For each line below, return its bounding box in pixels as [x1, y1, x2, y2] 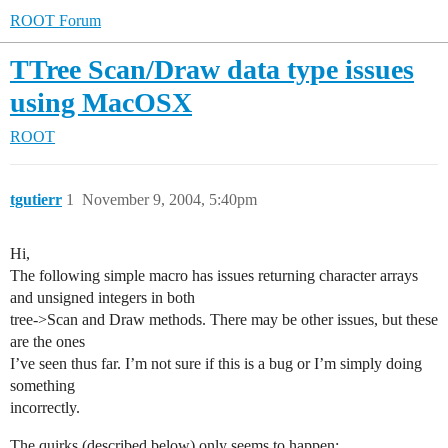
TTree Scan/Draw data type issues [10, 54, 414, 85]
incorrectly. [10, 399, 80, 416]
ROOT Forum [10, 12, 101, 29]
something [10, 377, 75, 394]
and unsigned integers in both [10, 289, 195, 306]
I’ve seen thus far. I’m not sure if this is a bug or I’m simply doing [10, 355, 422, 372]
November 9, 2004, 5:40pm [82, 191, 257, 208]
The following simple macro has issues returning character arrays [10, 267, 418, 284]
